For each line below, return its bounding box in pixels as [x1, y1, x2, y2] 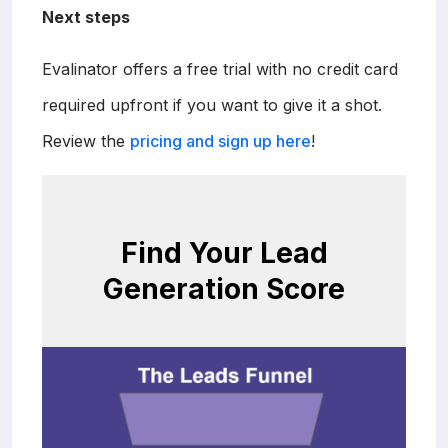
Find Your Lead [120, 235, 328, 270]
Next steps [42, 6, 130, 27]
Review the [42, 130, 130, 151]
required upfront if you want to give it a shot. [42, 94, 382, 115]
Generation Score [103, 271, 345, 306]
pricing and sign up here [130, 130, 311, 151]
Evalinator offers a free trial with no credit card [42, 58, 398, 79]
